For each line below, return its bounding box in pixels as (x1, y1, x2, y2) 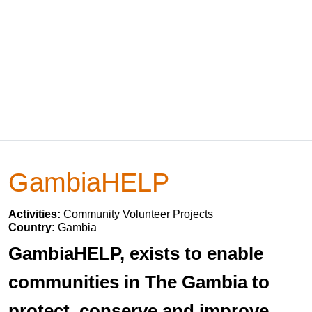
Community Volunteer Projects (63, 208, 213, 220)
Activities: (8, 208, 63, 220)
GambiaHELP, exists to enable (8, 243, 263, 264)
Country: (8, 221, 58, 233)
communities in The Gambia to (8, 272, 270, 292)
